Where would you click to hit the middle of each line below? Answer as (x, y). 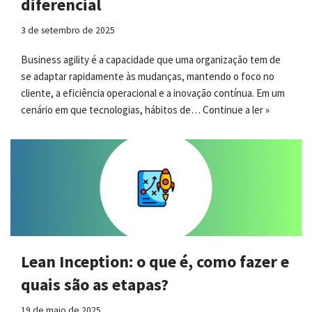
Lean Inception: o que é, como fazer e (155, 261)
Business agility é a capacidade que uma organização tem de (151, 59)
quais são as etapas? (95, 284)
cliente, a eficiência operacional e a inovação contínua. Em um (153, 93)
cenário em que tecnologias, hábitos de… (112, 109)
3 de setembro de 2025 (68, 30)
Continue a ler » (236, 109)
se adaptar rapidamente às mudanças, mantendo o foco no (148, 76)
